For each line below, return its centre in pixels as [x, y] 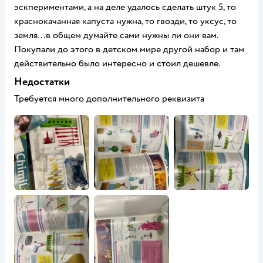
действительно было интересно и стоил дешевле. [117, 63]
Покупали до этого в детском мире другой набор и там [129, 49]
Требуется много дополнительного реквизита [109, 99]
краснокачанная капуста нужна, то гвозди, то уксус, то [125, 21]
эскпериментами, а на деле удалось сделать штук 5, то [125, 7]
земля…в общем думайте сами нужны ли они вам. [116, 35]
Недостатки [42, 82]
